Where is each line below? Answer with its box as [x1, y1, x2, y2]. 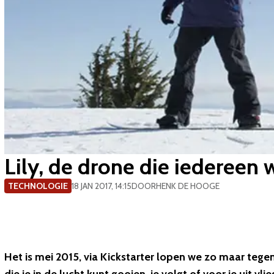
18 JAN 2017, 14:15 [72, 180, 131, 192]
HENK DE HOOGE [156, 180, 220, 192]
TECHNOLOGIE [8, 180, 68, 192]
